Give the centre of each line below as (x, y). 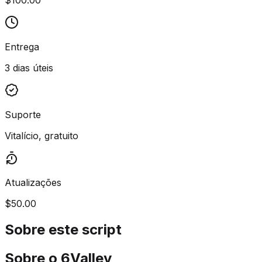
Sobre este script (63, 229)
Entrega (22, 46)
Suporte (23, 114)
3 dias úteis (29, 68)
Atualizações (33, 182)
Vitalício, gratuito (42, 135)
